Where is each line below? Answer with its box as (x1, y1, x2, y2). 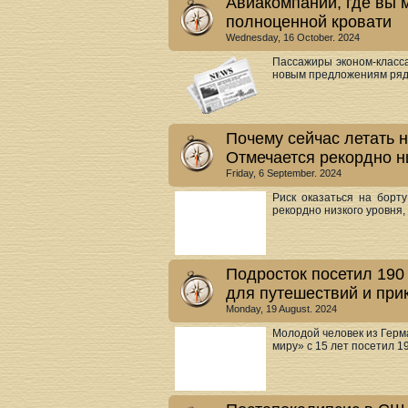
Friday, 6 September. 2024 (226, 168, 342, 178)
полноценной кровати (226, 13, 392, 31)
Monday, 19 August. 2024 (226, 303, 337, 314)
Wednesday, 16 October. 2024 (226, 32, 360, 43)
